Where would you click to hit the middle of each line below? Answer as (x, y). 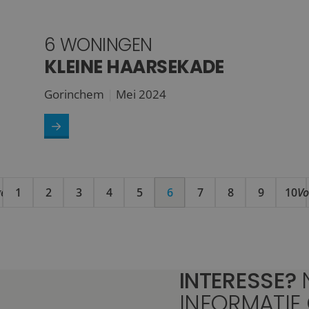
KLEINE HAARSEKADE (134, 67)
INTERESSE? (240, 281)
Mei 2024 (141, 94)
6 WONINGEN (98, 45)
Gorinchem (74, 94)
